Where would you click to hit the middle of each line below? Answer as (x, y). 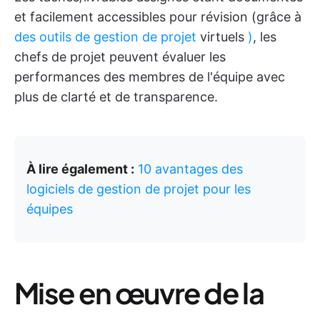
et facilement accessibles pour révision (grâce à (158, 17)
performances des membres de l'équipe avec (150, 77)
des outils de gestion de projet (105, 37)
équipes (50, 209)
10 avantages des (190, 169)
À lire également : (80, 169)
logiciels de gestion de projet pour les (139, 189)
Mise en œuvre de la (139, 292)
